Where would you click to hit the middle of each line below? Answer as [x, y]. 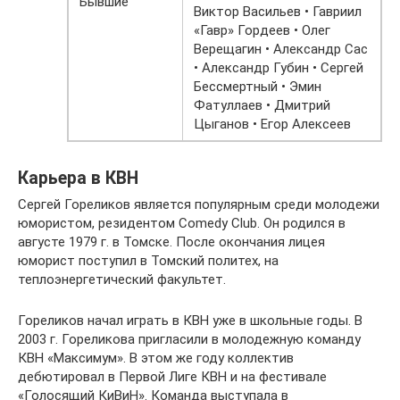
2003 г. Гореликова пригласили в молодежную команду [189, 340]
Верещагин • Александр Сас [281, 50]
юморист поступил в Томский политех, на [148, 261]
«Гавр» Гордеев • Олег [262, 31]
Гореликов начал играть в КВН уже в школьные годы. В [190, 321]
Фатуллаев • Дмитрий [262, 106]
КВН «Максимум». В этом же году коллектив [156, 358]
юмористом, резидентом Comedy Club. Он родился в [182, 224]
